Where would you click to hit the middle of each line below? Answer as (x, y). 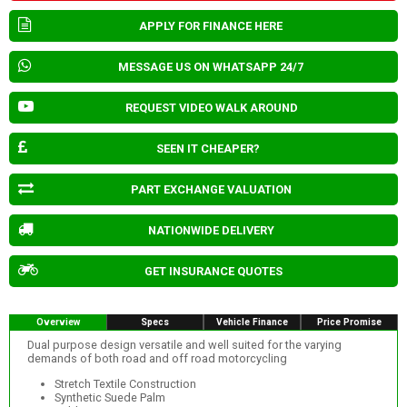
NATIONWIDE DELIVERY (211, 230)
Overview (58, 322)
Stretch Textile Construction (125, 384)
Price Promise (349, 322)
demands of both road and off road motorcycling (157, 359)
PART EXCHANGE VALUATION (211, 189)
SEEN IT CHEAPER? (208, 148)
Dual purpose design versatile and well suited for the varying (184, 345)
